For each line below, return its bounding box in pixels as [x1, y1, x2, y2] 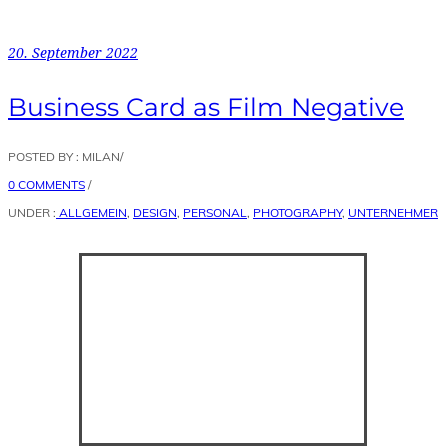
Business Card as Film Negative [8, 91, 404, 122]
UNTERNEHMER [348, 204, 438, 220]
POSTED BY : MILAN [8, 148, 120, 164]
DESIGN [133, 204, 177, 220]
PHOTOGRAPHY [253, 204, 342, 220]
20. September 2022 [8, 45, 138, 61]
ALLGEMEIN [56, 204, 127, 220]
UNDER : [8, 204, 56, 220]
